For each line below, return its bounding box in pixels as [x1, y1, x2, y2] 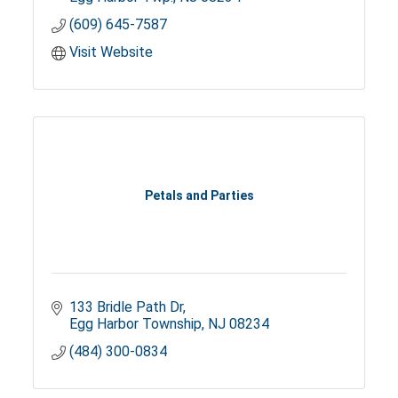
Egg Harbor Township [69, 315, 203, 333]
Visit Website [69, 44, 154, 61]
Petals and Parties [144, 187, 254, 203]
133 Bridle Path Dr [69, 298, 184, 316]
